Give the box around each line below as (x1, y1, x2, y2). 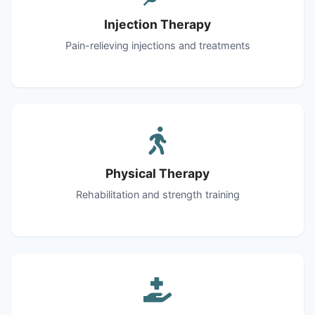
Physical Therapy (105, 165, 210, 181)
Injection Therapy (104, 16, 211, 32)
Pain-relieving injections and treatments (65, 39, 250, 51)
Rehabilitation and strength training (75, 188, 240, 200)
